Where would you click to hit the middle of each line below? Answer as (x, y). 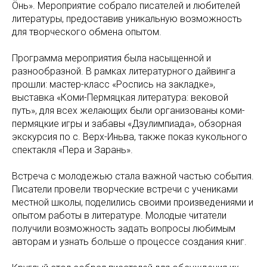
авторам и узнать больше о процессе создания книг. (129, 241)
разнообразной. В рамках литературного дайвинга (124, 71)
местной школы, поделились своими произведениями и (133, 202)
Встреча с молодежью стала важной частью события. (133, 176)
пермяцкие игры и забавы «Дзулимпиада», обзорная (127, 123)
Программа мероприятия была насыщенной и (111, 58)
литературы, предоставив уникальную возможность (127, 18)
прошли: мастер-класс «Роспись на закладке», (114, 84)
